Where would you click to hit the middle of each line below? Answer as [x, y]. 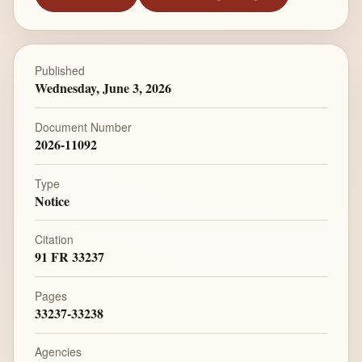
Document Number [83, 126]
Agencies [58, 352]
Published [59, 71]
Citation [54, 240]
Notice [52, 200]
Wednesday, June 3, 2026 [103, 88]
